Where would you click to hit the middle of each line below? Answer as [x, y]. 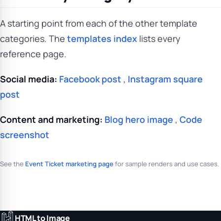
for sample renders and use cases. [166, 164]
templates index [102, 38]
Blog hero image [139, 119]
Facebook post [90, 79]
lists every [159, 38]
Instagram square [165, 79]
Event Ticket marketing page [69, 164]
